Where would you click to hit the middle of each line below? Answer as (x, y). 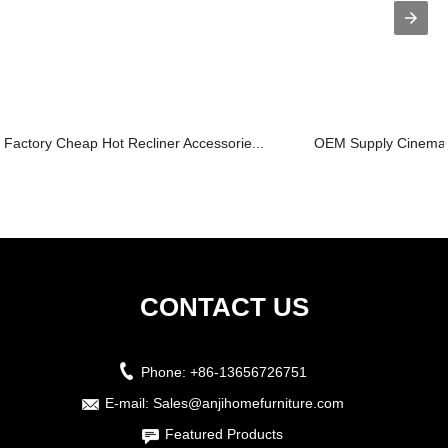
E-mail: (128, 403)
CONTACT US (224, 307)
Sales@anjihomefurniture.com (248, 403)
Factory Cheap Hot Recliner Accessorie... (134, 143)
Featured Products (224, 434)
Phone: (165, 372)
